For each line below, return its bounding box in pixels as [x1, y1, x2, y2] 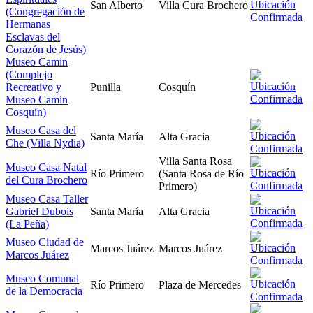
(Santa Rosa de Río [159, 167, 244, 180]
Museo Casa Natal [6, 161, 87, 173]
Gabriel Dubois [6, 205, 73, 217]
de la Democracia [6, 284, 82, 297]
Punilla [90, 80, 121, 93]
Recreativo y [6, 80, 61, 93]
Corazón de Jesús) [6, 43, 86, 55]
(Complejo [6, 68, 52, 80]
